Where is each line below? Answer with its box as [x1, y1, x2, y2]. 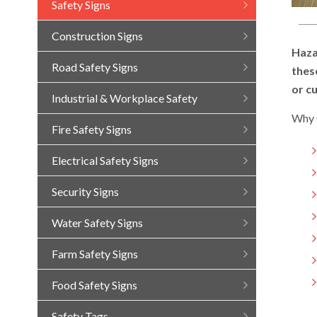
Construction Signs [51, 29, 143, 42]
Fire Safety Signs [51, 122, 132, 136]
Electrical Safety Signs [51, 154, 158, 167]
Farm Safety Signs [51, 247, 138, 260]
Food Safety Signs [51, 278, 137, 292]
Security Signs [51, 185, 119, 198]
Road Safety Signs [51, 60, 138, 74]
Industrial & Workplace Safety [51, 91, 197, 105]
